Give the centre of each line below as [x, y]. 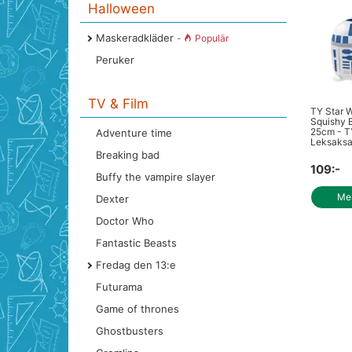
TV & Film [118, 104]
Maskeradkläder [136, 38]
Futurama [119, 287]
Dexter [112, 199]
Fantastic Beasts [136, 243]
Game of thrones [137, 309]
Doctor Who [125, 221]
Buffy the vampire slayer [156, 177]
